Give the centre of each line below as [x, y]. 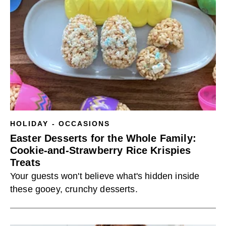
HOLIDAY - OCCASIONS [60, 124]
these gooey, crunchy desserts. [74, 189]
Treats [25, 162]
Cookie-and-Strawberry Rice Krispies [101, 150]
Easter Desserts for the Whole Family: [103, 138]
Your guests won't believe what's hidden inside [105, 176]
